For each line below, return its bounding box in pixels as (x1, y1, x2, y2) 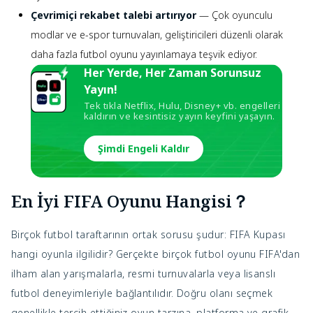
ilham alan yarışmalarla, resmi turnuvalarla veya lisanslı (11, 267, 276, 281)
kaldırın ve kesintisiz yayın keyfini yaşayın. (84, 110, 275, 123)
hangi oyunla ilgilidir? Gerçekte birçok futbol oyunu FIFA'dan (11, 247, 300, 261)
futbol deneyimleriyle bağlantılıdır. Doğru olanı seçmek (11, 286, 273, 300)
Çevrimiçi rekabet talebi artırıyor (31, 8, 199, 22)
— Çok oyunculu (199, 8, 272, 22)
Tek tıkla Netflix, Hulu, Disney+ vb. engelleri (84, 99, 281, 112)
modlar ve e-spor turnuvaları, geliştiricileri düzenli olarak (31, 28, 283, 42)
